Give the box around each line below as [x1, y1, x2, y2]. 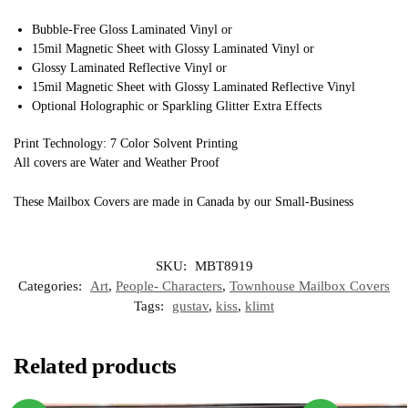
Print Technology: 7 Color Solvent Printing [14, 136, 238, 150]
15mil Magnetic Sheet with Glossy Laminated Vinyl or [32, 42, 314, 56]
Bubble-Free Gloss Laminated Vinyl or [32, 23, 232, 37]
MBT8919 [194, 258, 253, 273]
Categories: [18, 278, 86, 293]
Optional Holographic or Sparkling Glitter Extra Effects [32, 99, 321, 114]
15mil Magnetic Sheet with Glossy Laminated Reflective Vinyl [32, 80, 355, 95]
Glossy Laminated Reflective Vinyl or [32, 61, 227, 76]
